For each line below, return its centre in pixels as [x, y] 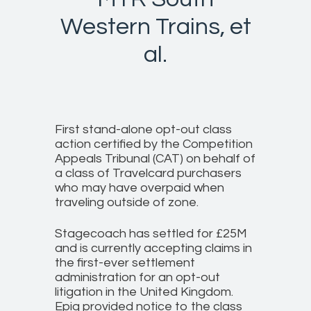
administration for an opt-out [137, 277]
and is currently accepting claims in [153, 248]
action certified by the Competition [154, 144]
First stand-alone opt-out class [143, 129]
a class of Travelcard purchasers [148, 173]
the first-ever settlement [125, 262]
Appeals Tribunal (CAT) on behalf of [155, 158]
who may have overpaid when [140, 187]
